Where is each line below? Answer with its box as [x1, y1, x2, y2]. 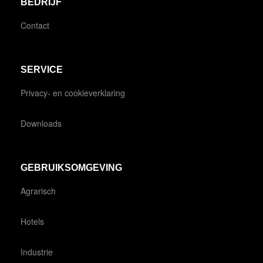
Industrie [21, 245, 53, 258]
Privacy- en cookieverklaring [21, 86, 125, 99]
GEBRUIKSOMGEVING [21, 162, 122, 173]
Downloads [21, 117, 62, 129]
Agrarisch [21, 184, 56, 197]
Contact [21, 19, 49, 31]
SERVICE [21, 64, 63, 75]
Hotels [21, 215, 44, 227]
